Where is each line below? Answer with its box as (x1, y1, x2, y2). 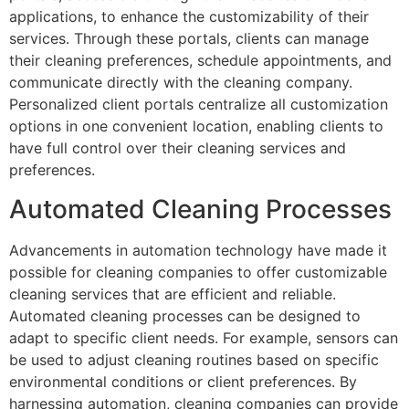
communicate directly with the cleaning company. (9, 73, 352, 92)
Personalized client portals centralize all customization (9, 95, 388, 114)
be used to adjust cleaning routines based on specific (9, 350, 379, 369)
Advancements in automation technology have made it (9, 240, 387, 259)
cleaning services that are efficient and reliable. (9, 284, 336, 303)
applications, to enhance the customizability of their (9, 7, 369, 26)
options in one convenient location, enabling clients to (9, 117, 383, 136)
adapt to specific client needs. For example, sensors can (9, 328, 398, 347)
